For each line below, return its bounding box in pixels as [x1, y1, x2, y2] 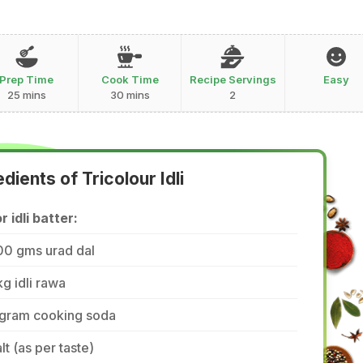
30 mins [109, 88, 150, 101]
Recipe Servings [189, 72, 276, 86]
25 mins [6, 88, 46, 101]
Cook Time [100, 72, 159, 86]
